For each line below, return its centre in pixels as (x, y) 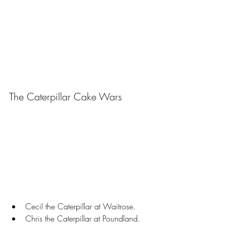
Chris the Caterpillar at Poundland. (83, 218)
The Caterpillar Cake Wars (66, 96)
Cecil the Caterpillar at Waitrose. (80, 206)
